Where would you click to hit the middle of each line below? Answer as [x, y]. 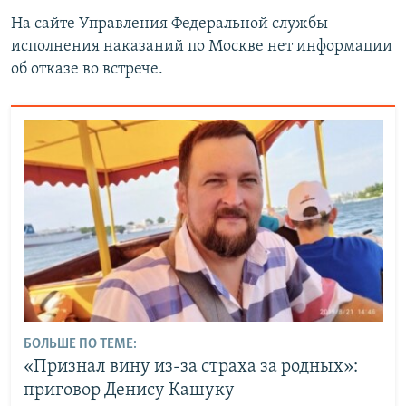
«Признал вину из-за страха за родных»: [190, 367]
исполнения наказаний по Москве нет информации [202, 47]
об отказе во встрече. [87, 70]
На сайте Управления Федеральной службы [169, 24]
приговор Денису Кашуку [129, 391]
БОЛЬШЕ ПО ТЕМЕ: [80, 345]
